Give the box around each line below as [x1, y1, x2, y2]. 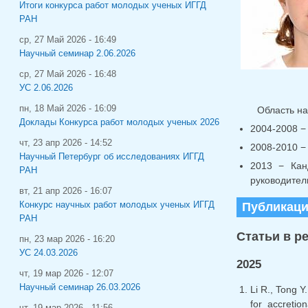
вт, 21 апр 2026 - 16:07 [19, 186, 112, 196]
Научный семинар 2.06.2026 [19, 48, 135, 58]
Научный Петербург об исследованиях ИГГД [19, 151, 204, 162]
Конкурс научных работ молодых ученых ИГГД [19, 199, 214, 210]
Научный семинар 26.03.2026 [19, 282, 140, 292]
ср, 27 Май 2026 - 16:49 [19, 34, 116, 45]
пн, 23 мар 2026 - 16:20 [19, 234, 115, 244]
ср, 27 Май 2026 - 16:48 [19, 69, 116, 79]
